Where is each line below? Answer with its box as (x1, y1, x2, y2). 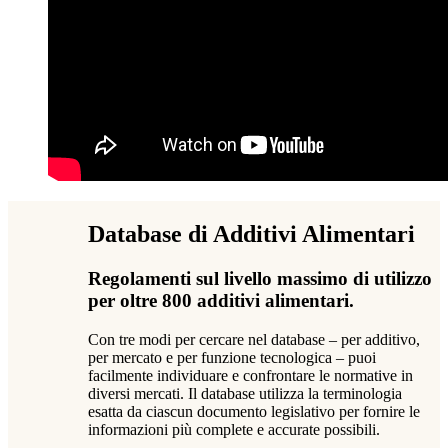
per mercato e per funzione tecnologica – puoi (88, 349, 376, 366)
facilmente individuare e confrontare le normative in (88, 367, 413, 384)
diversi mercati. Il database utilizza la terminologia (88, 385, 402, 402)
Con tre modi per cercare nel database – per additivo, (88, 331, 420, 348)
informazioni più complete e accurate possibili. (88, 421, 380, 438)
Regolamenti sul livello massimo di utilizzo (88, 268, 432, 290)
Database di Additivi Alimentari (88, 221, 415, 248)
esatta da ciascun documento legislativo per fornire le (88, 403, 420, 420)
